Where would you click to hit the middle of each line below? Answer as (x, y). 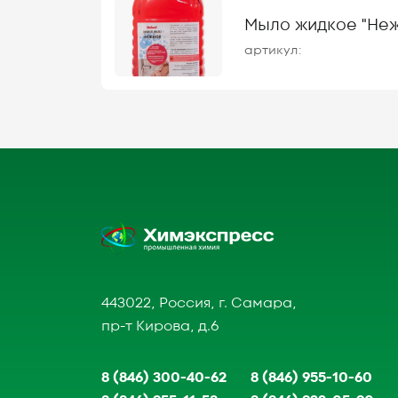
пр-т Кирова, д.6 (160, 326)
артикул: (273, 50)
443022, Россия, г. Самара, (199, 303)
